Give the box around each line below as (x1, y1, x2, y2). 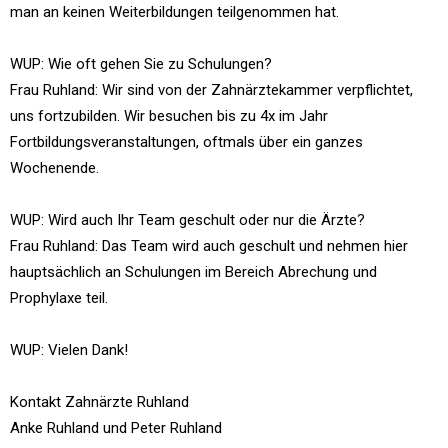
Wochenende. (10, 159, 99, 177)
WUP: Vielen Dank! (10, 341, 128, 359)
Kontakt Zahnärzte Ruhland (10, 393, 189, 411)
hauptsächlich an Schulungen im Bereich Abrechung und (10, 263, 377, 281)
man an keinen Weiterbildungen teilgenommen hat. (10, 3, 339, 21)
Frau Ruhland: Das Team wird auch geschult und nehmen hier (10, 237, 408, 255)
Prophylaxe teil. (10, 289, 108, 307)
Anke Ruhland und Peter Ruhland (10, 419, 222, 437)
